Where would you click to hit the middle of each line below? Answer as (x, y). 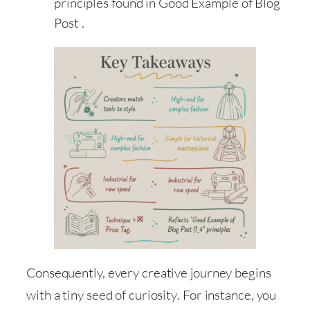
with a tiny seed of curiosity (102, 294)
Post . (69, 22)
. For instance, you (227, 294)
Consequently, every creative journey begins (149, 272)
